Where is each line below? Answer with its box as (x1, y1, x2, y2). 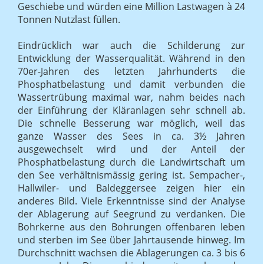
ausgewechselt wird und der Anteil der (18, 142, 245, 156)
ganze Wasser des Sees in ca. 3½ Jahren (18, 129, 245, 143)
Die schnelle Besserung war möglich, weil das (18, 116, 245, 130)
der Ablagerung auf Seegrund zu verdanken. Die (18, 207, 245, 220)
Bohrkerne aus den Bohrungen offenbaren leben (18, 220, 245, 233)
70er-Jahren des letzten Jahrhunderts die (18, 64, 245, 78)
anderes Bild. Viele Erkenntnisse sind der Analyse (18, 194, 245, 207)
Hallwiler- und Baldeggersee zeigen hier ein (18, 181, 245, 194)
